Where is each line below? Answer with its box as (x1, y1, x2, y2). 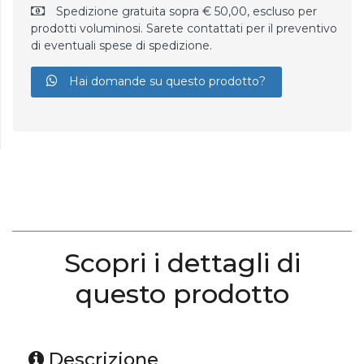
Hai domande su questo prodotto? (66, 74, 266, 89)
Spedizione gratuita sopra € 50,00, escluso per (52, 3, 317, 19)
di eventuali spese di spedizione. (30, 37, 212, 53)
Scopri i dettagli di (63, 247, 301, 279)
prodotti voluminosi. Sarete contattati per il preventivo (30, 20, 337, 36)
